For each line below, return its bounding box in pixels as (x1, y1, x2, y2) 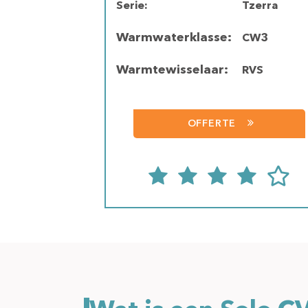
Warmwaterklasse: (116, 32, 232, 44)
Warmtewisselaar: (116, 64, 228, 76)
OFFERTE (187, 119, 236, 129)
